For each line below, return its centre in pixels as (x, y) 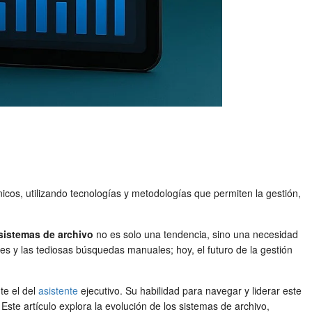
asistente (58, 290)
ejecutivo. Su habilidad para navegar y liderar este (190, 290)
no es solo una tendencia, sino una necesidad (196, 234)
